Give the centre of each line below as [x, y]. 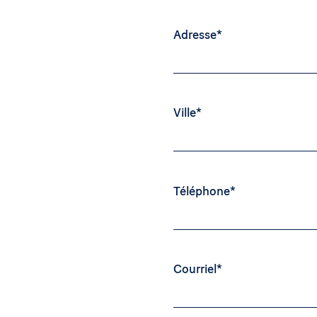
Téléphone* [204, 191]
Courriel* [197, 269]
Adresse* [197, 35]
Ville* [187, 113]
